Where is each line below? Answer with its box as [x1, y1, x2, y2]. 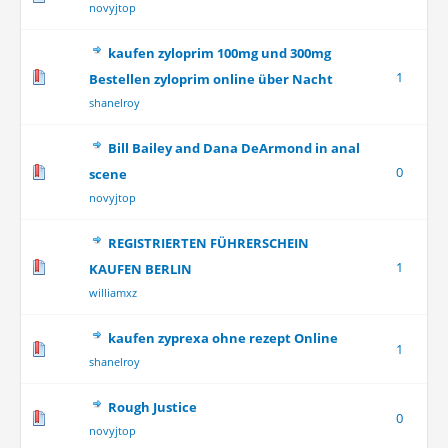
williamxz [88, 285, 137, 300]
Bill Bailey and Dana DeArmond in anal [107, 139, 360, 157]
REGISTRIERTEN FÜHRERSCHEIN [107, 234, 309, 252]
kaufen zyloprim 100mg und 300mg [107, 44, 331, 62]
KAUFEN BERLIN [88, 260, 192, 278]
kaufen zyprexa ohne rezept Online [107, 329, 338, 347]
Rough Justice [107, 398, 197, 416]
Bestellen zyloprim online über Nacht [88, 70, 333, 88]
